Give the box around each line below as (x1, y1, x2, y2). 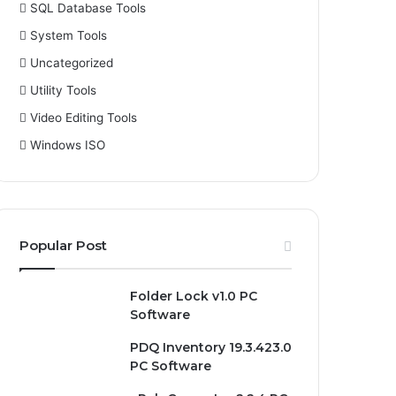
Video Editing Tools (30, 110, 138, 125)
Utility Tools (30, 83, 97, 97)
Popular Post (19, 237, 108, 254)
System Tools (30, 28, 108, 42)
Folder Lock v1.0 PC (130, 288, 258, 304)
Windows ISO (30, 138, 106, 152)
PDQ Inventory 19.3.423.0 (130, 339, 293, 355)
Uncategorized (30, 56, 114, 70)
